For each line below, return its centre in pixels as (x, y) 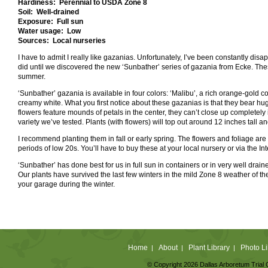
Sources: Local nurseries (62, 40)
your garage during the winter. (66, 184)
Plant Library (209, 247)
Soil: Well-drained (48, 12)
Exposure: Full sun (51, 21)
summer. (33, 76)
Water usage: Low (49, 31)
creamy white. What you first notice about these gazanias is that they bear (137, 103)
